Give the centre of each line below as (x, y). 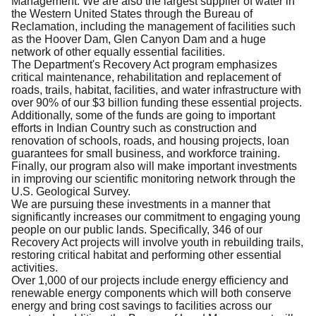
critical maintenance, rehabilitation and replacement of (146, 77)
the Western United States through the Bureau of (132, 13)
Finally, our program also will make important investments (154, 166)
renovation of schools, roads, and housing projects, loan (150, 140)
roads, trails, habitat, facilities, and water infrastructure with (156, 90)
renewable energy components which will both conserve (151, 293)
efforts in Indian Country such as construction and (134, 128)
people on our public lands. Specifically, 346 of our (137, 229)
